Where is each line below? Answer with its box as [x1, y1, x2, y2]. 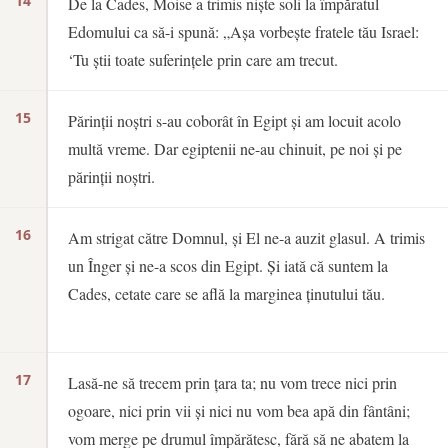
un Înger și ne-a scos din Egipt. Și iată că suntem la [68, 255, 388, 276]
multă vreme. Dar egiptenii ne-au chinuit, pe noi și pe [68, 138, 402, 159]
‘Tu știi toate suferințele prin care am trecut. [68, 49, 338, 70]
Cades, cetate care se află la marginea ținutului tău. [68, 283, 385, 304]
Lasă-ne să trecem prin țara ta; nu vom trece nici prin [68, 372, 397, 393]
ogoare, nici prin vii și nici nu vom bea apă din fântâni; [68, 400, 410, 421]
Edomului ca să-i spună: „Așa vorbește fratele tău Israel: [68, 21, 419, 42]
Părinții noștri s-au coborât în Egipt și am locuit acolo [68, 110, 401, 131]
